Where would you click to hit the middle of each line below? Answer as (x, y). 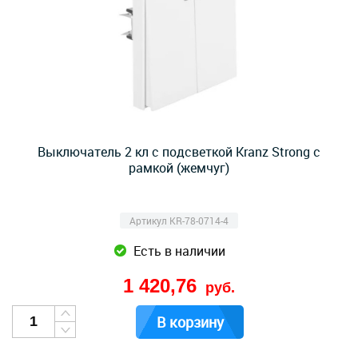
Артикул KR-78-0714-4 (179, 221)
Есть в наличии (179, 251)
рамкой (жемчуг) (179, 168)
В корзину (190, 322)
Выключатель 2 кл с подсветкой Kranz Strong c (179, 152)
